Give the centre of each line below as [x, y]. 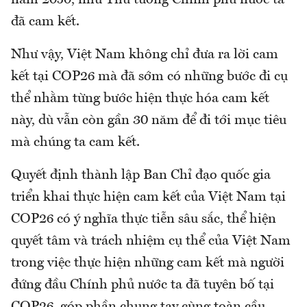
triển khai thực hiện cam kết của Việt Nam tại [148, 197]
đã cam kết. [45, 22]
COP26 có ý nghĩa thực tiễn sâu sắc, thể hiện [144, 219]
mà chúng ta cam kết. [75, 142]
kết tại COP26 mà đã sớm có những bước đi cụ [149, 76]
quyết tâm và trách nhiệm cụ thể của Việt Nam [151, 241]
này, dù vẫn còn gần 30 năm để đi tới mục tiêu [149, 120]
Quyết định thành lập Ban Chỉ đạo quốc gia [141, 175]
